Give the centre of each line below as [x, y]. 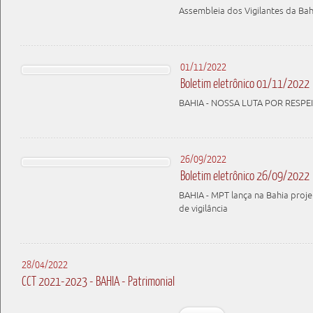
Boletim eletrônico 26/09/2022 [245, 175]
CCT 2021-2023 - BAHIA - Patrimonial [98, 281]
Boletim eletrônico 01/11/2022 [245, 83]
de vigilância [203, 209]
